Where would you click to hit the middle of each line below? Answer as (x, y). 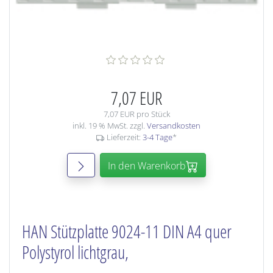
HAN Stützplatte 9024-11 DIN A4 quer (127, 232)
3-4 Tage (157, 137)
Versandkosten (174, 126)
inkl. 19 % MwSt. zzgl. (110, 126)
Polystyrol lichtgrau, (75, 252)
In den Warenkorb (147, 166)
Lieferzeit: (124, 137)
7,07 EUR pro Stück (136, 114)
